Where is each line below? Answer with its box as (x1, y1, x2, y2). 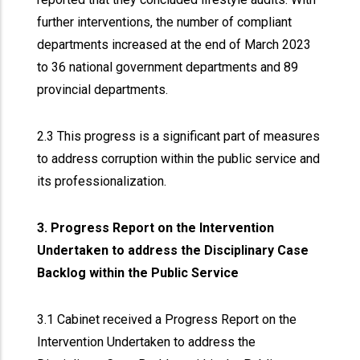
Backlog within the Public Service (37, 265, 243, 280)
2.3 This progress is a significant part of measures (37, 129, 321, 144)
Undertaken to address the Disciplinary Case (37, 243, 309, 258)
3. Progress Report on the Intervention (37, 220, 275, 235)
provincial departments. (37, 82, 172, 97)
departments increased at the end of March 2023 (37, 37, 312, 52)
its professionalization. (37, 174, 170, 189)
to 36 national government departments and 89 (37, 59, 299, 75)
